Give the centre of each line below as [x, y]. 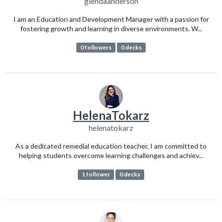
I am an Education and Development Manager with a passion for [111, 19]
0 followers [96, 48]
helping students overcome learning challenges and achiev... [111, 156]
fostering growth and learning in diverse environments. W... [111, 29]
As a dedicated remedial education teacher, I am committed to [111, 146]
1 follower [96, 174]
